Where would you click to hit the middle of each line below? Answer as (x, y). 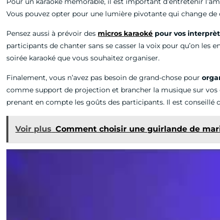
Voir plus (34, 129)
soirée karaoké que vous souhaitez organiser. (83, 58)
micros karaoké (125, 33)
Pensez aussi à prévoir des (51, 33)
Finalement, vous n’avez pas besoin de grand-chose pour (104, 77)
